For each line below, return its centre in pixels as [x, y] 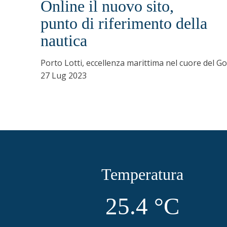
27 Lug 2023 [64, 75]
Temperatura [142, 175]
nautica [64, 41]
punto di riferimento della [124, 24]
